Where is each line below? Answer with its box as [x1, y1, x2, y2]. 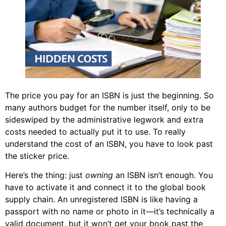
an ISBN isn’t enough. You [113, 170, 213, 181]
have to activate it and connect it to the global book [5, 182, 206, 193]
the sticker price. [5, 150, 69, 161]
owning [85, 170, 113, 181]
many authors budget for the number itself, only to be [5, 102, 210, 112]
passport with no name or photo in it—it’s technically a [5, 206, 214, 217]
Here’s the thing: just [5, 170, 85, 181]
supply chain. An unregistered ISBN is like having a [5, 194, 198, 205]
